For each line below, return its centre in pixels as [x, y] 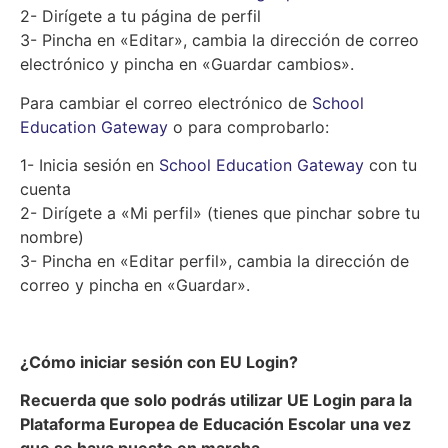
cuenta [45, 188]
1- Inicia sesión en [89, 164]
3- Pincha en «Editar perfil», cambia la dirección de [214, 260]
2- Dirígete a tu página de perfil [140, 16]
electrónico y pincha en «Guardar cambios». [187, 64]
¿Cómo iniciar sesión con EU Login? [159, 361]
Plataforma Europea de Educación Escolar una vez [215, 424]
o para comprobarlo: [248, 126]
